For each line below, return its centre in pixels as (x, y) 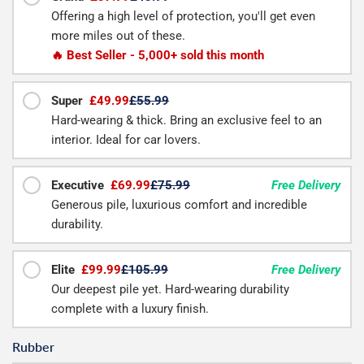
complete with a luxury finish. (130, 309)
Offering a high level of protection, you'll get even (183, 17)
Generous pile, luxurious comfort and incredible (179, 205)
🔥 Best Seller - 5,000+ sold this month (158, 56)
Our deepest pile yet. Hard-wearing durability (170, 290)
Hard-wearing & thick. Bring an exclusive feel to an (186, 121)
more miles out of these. (118, 36)
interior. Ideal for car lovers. (126, 140)
